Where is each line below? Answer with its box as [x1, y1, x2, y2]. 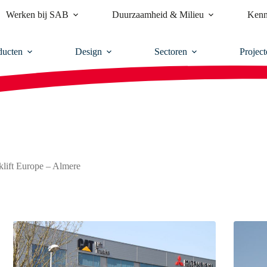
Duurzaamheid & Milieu [111, 9, 204, 20]
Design [75, 46, 102, 57]
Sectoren [154, 46, 187, 57]
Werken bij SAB [5, 9, 69, 20]
